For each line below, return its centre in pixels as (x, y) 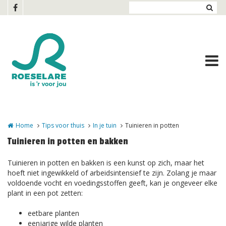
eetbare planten (53, 213)
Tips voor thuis (63, 125)
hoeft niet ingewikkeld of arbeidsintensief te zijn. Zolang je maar (112, 173)
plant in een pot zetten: (45, 193)
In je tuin (105, 125)
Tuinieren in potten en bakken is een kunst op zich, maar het (106, 163)
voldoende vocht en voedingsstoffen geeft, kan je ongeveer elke (112, 183)
